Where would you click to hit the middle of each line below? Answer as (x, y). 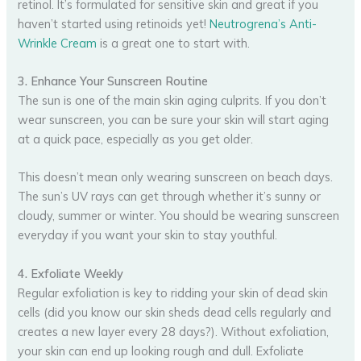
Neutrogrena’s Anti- (263, 23)
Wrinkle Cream (58, 43)
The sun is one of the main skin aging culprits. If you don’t (172, 100)
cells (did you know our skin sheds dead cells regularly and (175, 312)
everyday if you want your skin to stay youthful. (148, 235)
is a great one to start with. (174, 43)
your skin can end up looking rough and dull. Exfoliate (161, 351)
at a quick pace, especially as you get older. (136, 139)
